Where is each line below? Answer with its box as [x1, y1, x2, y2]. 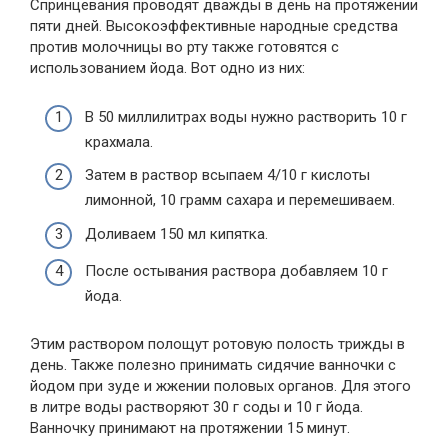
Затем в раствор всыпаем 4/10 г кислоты [85, 166, 370, 185]
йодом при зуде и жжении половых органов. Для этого [30, 377, 411, 396]
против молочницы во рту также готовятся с [30, 38, 339, 57]
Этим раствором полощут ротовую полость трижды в [30, 335, 405, 354]
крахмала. [85, 132, 153, 151]
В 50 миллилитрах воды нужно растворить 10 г [85, 107, 407, 126]
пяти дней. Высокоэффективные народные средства [30, 17, 398, 36]
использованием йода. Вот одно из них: [30, 59, 305, 78]
